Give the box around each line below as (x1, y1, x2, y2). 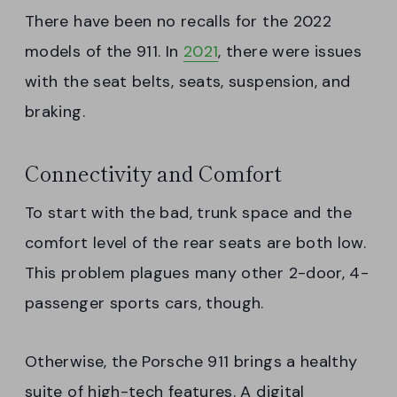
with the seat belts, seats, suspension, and (25, 70, 351, 92)
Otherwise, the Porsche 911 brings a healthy (25, 350, 358, 372)
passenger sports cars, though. (25, 292, 264, 314)
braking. (25, 100, 85, 122)
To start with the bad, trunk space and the (25, 201, 353, 223)
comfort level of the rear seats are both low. (25, 231, 367, 253)
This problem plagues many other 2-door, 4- (25, 261, 370, 284)
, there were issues (218, 40, 362, 62)
